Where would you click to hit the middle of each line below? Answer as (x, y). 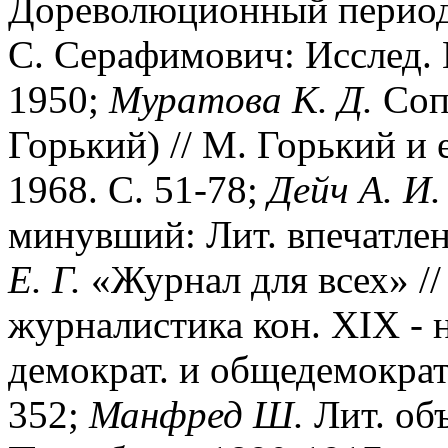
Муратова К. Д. (241, 99)
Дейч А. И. (354, 189)
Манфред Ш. (196, 414)
